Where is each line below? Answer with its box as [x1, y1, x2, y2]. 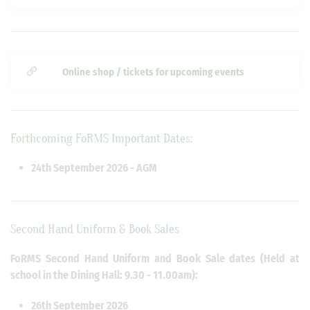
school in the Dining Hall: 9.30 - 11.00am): [10, 268, 198, 282]
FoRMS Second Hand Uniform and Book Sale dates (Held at [10, 252, 300, 265]
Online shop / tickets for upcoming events [62, 66, 244, 78]
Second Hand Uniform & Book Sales [10, 222, 179, 237]
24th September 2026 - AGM [31, 161, 157, 174]
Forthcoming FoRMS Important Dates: [10, 131, 192, 146]
